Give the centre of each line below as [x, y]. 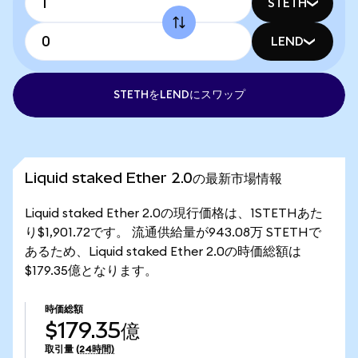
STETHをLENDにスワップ [179, 95]
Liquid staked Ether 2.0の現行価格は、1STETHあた [174, 213]
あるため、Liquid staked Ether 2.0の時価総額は [163, 252]
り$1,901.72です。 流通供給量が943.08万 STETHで [173, 233]
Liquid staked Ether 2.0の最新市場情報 [153, 178]
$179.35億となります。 [91, 271]
